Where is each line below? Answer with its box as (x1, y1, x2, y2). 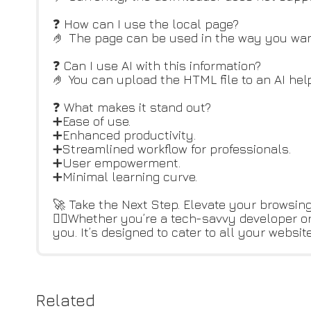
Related (36, 290, 95, 310)
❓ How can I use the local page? (53, 17, 239, 31)
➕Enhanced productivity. (53, 128, 196, 142)
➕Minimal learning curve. (53, 169, 197, 184)
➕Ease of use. (53, 114, 131, 128)
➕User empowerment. (53, 155, 180, 170)
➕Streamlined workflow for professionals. (53, 142, 291, 156)
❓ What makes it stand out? (53, 100, 211, 115)
